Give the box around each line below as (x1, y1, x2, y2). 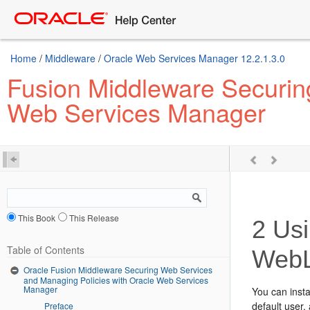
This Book (18, 211, 56, 224)
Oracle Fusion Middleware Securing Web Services (24, 263, 212, 275)
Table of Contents (7, 242, 84, 257)
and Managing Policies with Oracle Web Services (24, 274, 208, 286)
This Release (69, 211, 120, 224)
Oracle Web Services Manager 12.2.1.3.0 (104, 51, 285, 65)
